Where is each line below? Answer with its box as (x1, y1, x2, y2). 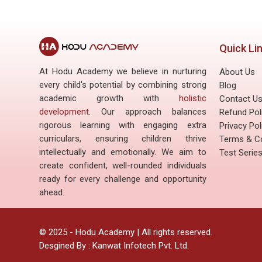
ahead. (39, 187, 64, 198)
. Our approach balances (89, 106, 206, 118)
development (39, 106, 89, 118)
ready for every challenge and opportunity (39, 174, 206, 185)
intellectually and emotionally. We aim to (39, 147, 206, 158)
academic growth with (39, 93, 179, 104)
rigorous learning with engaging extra (39, 120, 206, 131)
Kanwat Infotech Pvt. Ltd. (92, 240, 189, 251)
